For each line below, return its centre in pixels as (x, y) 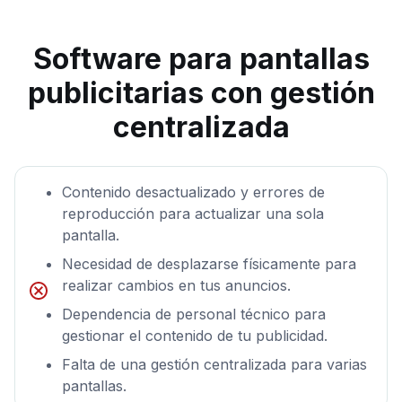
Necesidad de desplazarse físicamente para (209, 264)
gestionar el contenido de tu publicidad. (195, 336)
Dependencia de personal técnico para (194, 315)
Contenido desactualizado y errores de (193, 192)
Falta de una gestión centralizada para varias (214, 365)
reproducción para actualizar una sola (193, 214)
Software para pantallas (201, 59)
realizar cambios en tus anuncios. (176, 286)
